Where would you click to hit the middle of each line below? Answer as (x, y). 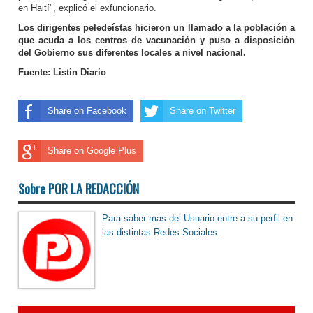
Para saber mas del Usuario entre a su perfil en (197, 219)
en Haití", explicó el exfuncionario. (87, 8)
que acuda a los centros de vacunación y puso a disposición (156, 41)
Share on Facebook (87, 111)
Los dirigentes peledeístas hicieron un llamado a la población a (156, 28)
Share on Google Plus (92, 151)
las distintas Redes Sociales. (161, 233)
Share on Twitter (203, 111)
